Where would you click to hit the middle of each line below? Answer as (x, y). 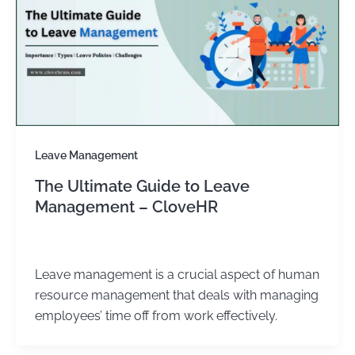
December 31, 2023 (122, 245)
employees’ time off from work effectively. (156, 315)
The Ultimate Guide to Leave (142, 187)
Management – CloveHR (126, 207)
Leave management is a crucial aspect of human (177, 274)
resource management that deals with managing (176, 295)
